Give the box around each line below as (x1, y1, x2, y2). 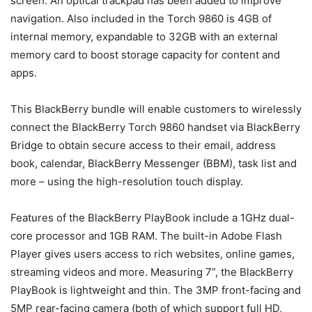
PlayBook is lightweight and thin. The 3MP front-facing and (10, 283, 301, 297)
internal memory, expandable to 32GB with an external (10, 30, 278, 43)
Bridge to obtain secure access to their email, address (10, 139, 276, 152)
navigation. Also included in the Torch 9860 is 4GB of (10, 12, 272, 25)
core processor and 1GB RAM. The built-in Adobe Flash (10, 229, 282, 242)
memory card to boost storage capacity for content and (10, 48, 280, 61)
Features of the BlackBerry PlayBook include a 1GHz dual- (10, 211, 295, 224)
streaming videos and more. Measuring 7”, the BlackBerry (10, 265, 293, 279)
